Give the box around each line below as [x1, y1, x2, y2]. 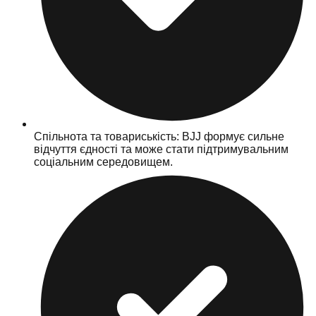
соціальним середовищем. [34, 155, 173, 168]
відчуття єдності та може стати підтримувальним [34, 142, 288, 155]
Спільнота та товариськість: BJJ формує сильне [34, 130, 284, 142]
